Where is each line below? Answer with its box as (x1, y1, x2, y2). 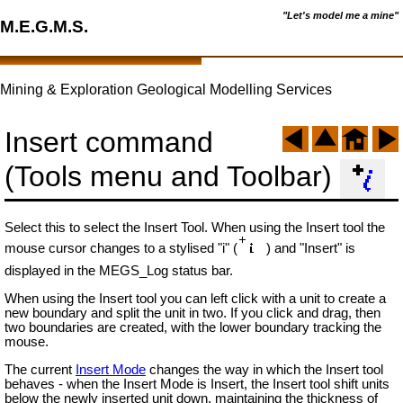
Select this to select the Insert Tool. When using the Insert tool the (4, 220, 385, 236)
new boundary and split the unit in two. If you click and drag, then (4, 306, 381, 321)
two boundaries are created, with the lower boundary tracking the (4, 320, 381, 336)
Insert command (4, 126, 213, 158)
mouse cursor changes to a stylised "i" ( (4, 241, 237, 256)
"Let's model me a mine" (282, 9, 399, 21)
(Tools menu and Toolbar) (4, 160, 340, 193)
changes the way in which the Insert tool (146, 362, 383, 377)
